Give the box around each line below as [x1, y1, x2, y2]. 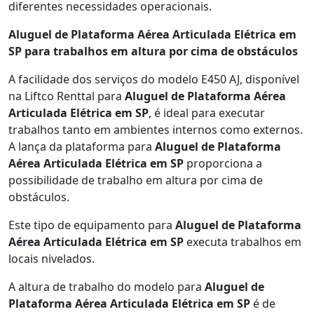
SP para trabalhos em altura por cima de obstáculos [8, 43, 298, 59]
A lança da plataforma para [8, 139, 155, 154]
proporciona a [184, 156, 262, 171]
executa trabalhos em [184, 234, 301, 250]
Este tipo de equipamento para [8, 217, 175, 233]
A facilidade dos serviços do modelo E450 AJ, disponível [8, 71, 299, 87]
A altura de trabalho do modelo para [8, 279, 205, 294]
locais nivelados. [8, 251, 95, 266]
